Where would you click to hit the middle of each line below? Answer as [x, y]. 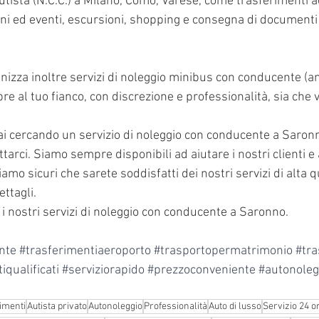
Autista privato [57, 307]
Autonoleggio [115, 307]
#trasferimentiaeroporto [85, 251]
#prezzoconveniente [202, 270]
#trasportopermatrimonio [223, 251]
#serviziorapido [103, 270]
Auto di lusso [235, 307]
